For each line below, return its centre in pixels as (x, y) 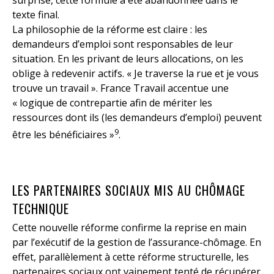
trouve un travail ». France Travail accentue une (120, 88)
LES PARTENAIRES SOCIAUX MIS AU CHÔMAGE (129, 191)
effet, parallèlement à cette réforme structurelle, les (131, 257)
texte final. (36, 15)
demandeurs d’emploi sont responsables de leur (123, 44)
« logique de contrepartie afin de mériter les (112, 103)
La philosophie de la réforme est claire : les (110, 30)
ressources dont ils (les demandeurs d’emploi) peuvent (137, 118)
